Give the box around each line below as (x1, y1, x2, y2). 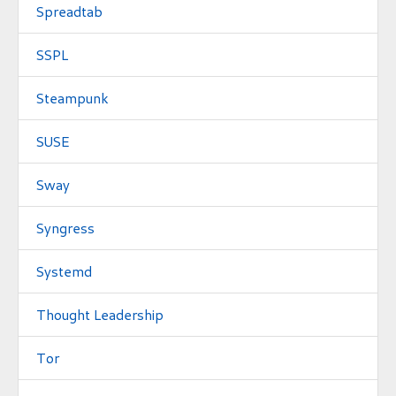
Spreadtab (36, 2, 103, 19)
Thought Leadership (36, 305, 164, 323)
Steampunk (36, 88, 108, 106)
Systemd (36, 262, 92, 279)
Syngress (36, 218, 95, 236)
